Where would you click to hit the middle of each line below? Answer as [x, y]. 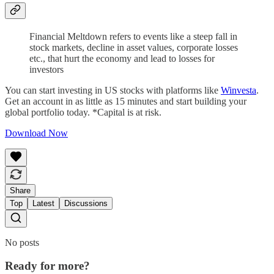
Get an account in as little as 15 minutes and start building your [126, 101]
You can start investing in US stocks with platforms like [113, 90]
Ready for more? [47, 266]
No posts [22, 242]
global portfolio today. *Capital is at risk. [83, 112]
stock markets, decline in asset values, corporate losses [134, 47]
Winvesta [239, 90]
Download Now [36, 133]
